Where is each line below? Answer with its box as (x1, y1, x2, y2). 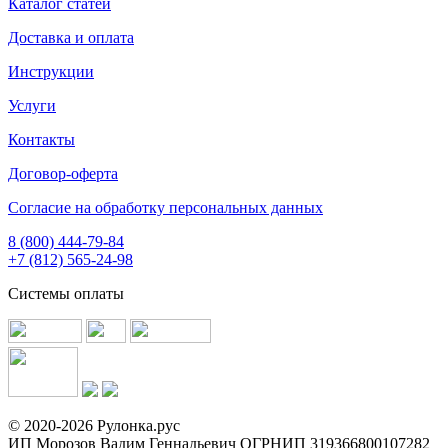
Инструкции (8, 62, 94, 80)
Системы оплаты (8, 284, 124, 302)
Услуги (8, 96, 56, 114)
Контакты (8, 130, 75, 148)
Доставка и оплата (8, 28, 134, 46)
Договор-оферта (8, 164, 118, 182)
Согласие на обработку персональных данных (8, 198, 323, 216)
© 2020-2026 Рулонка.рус (8, 416, 180, 434)
